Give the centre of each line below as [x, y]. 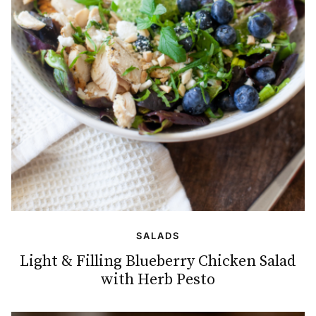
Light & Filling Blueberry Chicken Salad [158, 262]
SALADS [158, 236]
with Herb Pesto [158, 280]
